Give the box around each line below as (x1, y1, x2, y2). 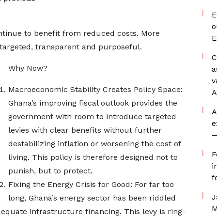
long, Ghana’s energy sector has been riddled (8, 193, 176, 202)
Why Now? (8, 63, 47, 73)
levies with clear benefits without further (8, 125, 162, 135)
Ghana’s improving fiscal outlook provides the (8, 98, 177, 108)
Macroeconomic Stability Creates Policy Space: (8, 85, 183, 94)
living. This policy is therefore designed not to (8, 153, 178, 162)
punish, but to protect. (8, 166, 93, 175)
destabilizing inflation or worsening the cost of (8, 139, 181, 148)
